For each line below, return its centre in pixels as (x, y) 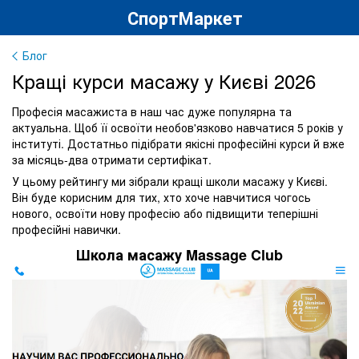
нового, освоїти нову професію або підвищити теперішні (165, 213)
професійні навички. (67, 229)
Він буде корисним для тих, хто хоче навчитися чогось (161, 197)
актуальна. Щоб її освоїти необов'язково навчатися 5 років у (177, 127)
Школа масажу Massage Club (179, 255)
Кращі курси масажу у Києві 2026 (164, 81)
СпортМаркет (185, 17)
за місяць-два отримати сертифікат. (112, 159)
